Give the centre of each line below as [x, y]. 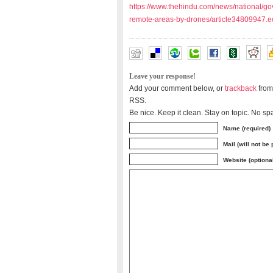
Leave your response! [162, 76]
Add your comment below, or [177, 88]
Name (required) [247, 128]
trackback [241, 88]
